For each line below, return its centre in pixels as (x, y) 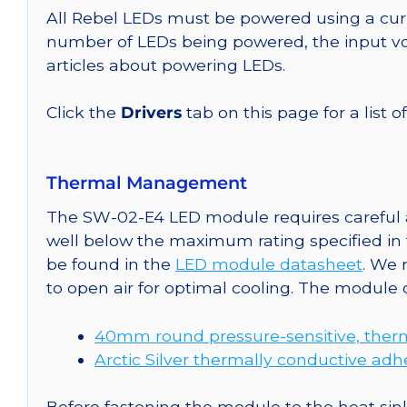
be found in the (111, 264)
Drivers (151, 113)
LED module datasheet (269, 264)
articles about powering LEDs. (166, 65)
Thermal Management (147, 183)
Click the (84, 113)
